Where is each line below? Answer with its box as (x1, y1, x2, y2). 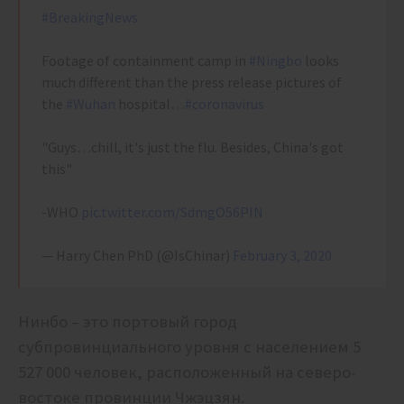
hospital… (115, 95, 185, 114)
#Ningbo (249, 51, 302, 70)
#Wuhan (66, 95, 115, 114)
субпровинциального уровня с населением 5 (18, 336, 361, 358)
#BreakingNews (41, 8, 138, 27)
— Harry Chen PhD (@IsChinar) (41, 246, 233, 265)
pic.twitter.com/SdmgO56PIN (81, 203, 263, 222)
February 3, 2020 (233, 246, 332, 265)
